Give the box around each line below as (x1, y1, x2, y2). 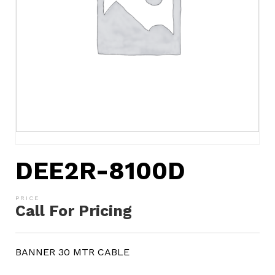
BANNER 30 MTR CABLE (15, 246, 130, 258)
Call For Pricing (15, 202, 132, 220)
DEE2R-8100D (15, 157, 185, 186)
